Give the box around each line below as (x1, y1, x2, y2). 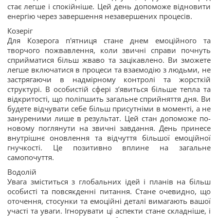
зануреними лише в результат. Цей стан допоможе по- (7, 113, 211, 123)
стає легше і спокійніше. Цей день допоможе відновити (7, 1, 211, 11)
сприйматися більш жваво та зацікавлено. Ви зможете (7, 55, 211, 65)
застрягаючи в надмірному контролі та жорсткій (7, 74, 211, 84)
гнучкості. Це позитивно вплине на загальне (7, 143, 211, 152)
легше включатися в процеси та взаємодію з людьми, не (7, 65, 211, 74)
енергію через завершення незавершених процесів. (7, 11, 192, 21)
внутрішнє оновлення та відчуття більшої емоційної (7, 133, 211, 143)
